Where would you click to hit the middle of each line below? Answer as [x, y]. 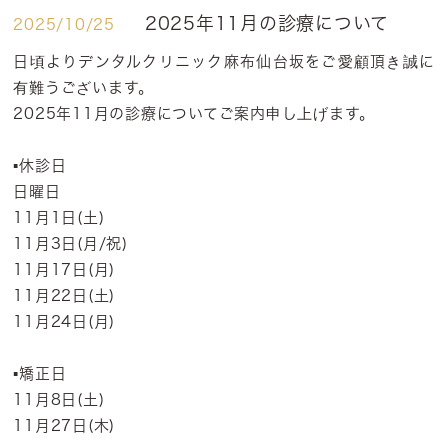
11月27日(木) [64, 425]
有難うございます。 [84, 87]
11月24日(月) [64, 321]
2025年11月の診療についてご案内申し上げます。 [194, 113]
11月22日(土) [64, 295]
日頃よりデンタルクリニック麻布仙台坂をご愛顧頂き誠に [224, 61]
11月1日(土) [59, 217]
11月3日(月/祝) [70, 243]
